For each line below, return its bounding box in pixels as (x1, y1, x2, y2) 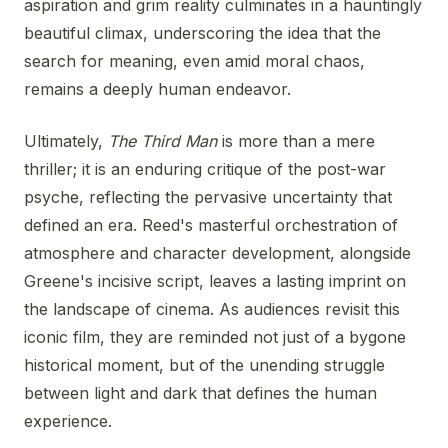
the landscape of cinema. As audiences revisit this (24, 298, 400, 319)
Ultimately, (24, 130, 108, 151)
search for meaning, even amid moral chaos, (24, 50, 365, 71)
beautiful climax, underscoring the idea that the (24, 22, 381, 43)
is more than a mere (217, 130, 375, 151)
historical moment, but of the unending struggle (24, 354, 385, 375)
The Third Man (108, 130, 217, 151)
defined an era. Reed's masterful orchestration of (24, 214, 398, 235)
